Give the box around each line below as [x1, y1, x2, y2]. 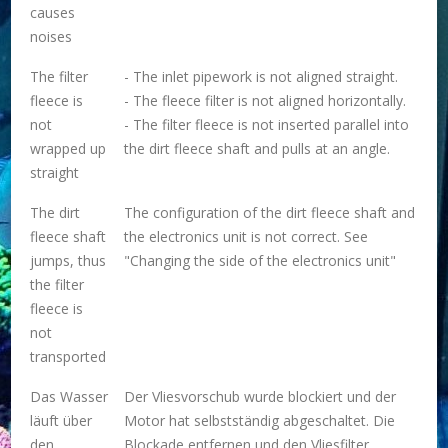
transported [29, 347, 106, 367]
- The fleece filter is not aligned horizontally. [123, 91, 406, 111]
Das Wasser [29, 387, 108, 407]
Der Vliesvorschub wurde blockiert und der [123, 387, 396, 407]
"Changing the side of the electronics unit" [123, 251, 396, 271]
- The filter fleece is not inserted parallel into [123, 115, 409, 135]
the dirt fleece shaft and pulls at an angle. [123, 139, 390, 159]
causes [29, 3, 75, 23]
